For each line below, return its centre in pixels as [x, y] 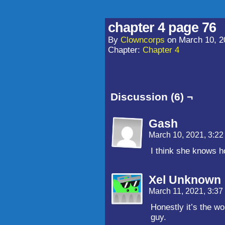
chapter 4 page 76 [162, 28]
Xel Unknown [185, 180]
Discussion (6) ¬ [152, 97]
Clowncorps [143, 40]
